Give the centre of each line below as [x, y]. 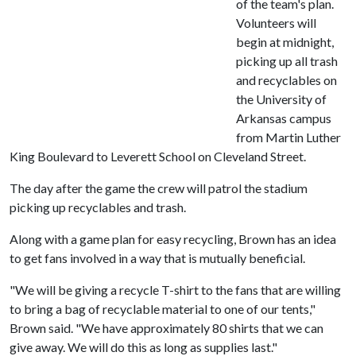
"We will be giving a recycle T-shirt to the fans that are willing [175, 290]
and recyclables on [286, 80]
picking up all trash [287, 61]
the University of [281, 99]
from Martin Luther [288, 137]
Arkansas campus [284, 118]
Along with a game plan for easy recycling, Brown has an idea [173, 239]
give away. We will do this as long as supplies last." [143, 347]
